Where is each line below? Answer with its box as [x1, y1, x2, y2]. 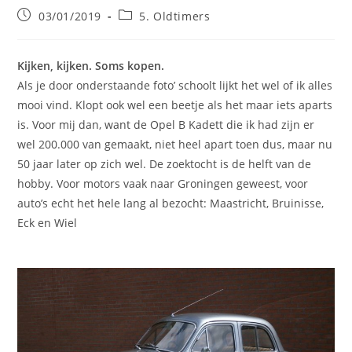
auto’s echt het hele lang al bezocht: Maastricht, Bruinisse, [17, 195, 324, 211]
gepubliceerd [16, 21, 93, 37]
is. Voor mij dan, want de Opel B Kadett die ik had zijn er [17, 116, 315, 132]
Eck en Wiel [17, 214, 78, 230]
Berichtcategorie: [117, 6, 215, 22]
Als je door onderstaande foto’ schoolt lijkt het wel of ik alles [17, 77, 333, 93]
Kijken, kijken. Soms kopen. [17, 57, 165, 73]
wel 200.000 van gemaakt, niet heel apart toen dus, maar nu [17, 136, 333, 152]
